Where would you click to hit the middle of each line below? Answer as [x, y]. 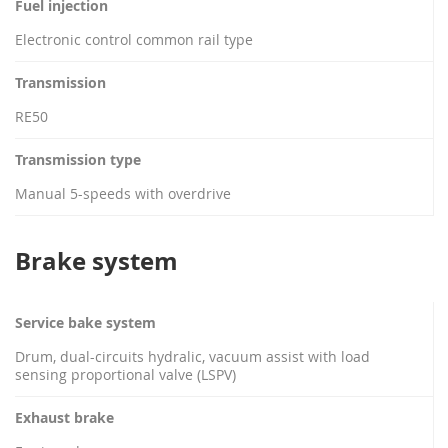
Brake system [96, 261]
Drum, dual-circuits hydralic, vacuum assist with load [192, 356]
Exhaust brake [64, 417]
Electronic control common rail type [134, 39]
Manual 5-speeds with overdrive [123, 193]
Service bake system [85, 322]
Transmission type [78, 159]
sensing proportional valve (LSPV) [125, 374]
